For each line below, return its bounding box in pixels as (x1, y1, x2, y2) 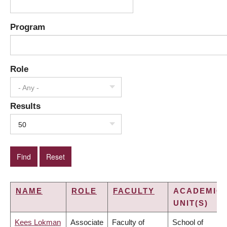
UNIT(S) (173, 199, 208, 208)
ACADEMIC (173, 186, 223, 196)
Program (10, 22, 45, 32)
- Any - (18, 84, 39, 92)
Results (10, 101, 41, 111)
